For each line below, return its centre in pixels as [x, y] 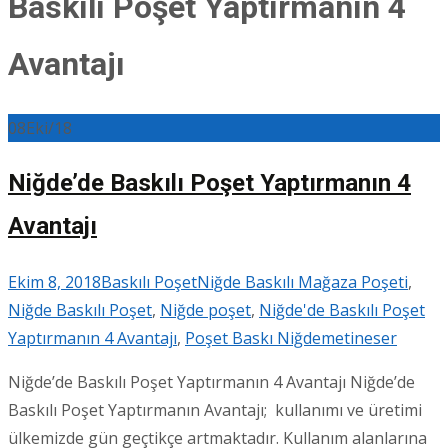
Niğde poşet [205, 310]
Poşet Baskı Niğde [253, 338]
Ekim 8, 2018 [54, 282]
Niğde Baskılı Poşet [80, 310]
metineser [359, 338]
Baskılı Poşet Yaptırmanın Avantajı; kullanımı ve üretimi [215, 410]
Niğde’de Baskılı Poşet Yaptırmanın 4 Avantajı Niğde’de [211, 382]
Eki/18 [49, 128]
